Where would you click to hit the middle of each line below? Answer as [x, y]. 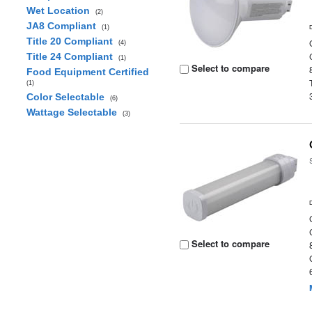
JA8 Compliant [64, 26]
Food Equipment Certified [89, 72]
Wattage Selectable [74, 112]
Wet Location [61, 10]
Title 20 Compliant [72, 41]
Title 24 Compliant [72, 56]
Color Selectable [68, 97]
